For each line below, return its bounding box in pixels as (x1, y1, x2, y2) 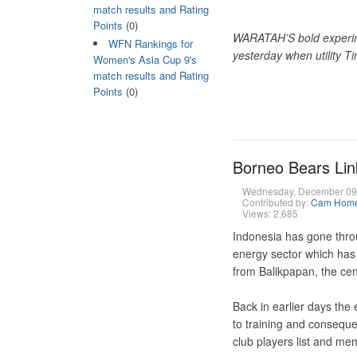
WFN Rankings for (108, 35, 193, 51)
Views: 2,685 (241, 206, 298, 220)
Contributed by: (241, 195, 311, 209)
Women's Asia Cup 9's (92, 51, 197, 67)
